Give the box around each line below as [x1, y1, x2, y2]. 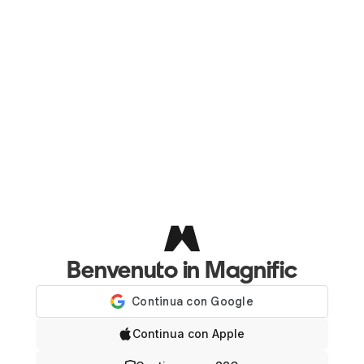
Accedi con [154, 284, 210, 297]
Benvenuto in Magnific [67, 253, 297, 284]
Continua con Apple [132, 326, 245, 340]
